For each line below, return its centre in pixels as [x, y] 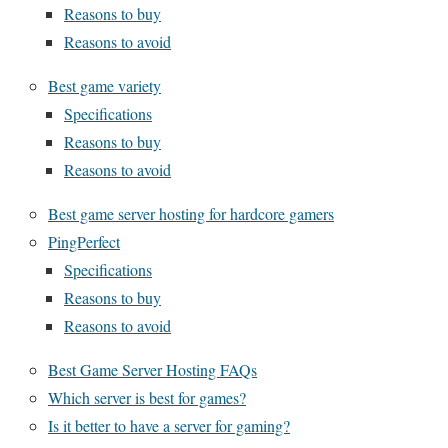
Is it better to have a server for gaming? [169, 425]
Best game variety [104, 85]
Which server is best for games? [147, 397]
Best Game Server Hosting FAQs [152, 369]
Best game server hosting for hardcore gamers [191, 213]
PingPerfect [84, 241]
